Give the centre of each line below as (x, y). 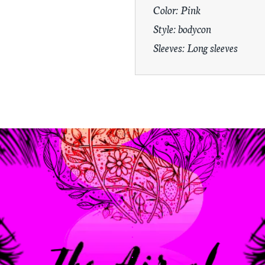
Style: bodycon (182, 28)
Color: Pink (177, 9)
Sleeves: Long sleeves (195, 47)
